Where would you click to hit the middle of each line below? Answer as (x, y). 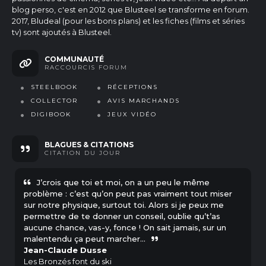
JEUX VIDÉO (132, 114)
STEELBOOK (54, 87)
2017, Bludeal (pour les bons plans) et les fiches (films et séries (128, 21)
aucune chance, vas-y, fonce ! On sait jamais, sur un (125, 227)
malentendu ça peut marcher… (85, 239)
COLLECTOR (54, 101)
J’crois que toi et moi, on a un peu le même (123, 182)
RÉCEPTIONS (133, 87)
